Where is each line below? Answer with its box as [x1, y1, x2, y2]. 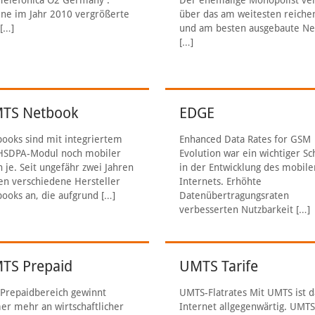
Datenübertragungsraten [179, 190, 290, 201]
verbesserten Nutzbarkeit [179, 204, 294, 215]
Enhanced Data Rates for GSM [179, 134, 311, 145]
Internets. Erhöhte [179, 176, 262, 187]
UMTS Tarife [179, 257, 259, 275]
